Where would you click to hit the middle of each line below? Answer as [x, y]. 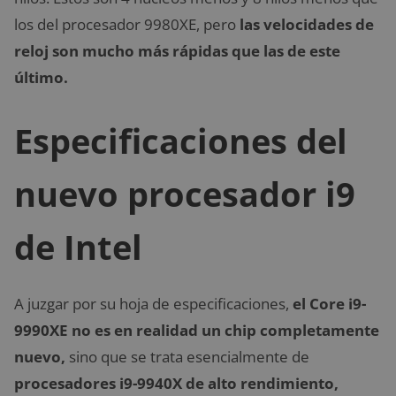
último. [41, 77]
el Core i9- [329, 303]
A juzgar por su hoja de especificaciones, [153, 303]
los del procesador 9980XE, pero [127, 24]
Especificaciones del [181, 140]
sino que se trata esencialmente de [187, 356]
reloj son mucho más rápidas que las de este [177, 51]
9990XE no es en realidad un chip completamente [197, 330]
